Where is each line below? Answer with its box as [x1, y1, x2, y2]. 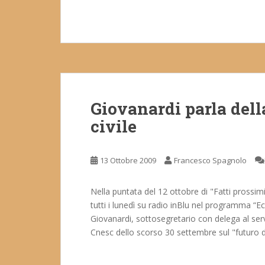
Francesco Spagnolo [174, 155, 247, 166]
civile [91, 115, 137, 137]
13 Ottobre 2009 [100, 155, 156, 166]
